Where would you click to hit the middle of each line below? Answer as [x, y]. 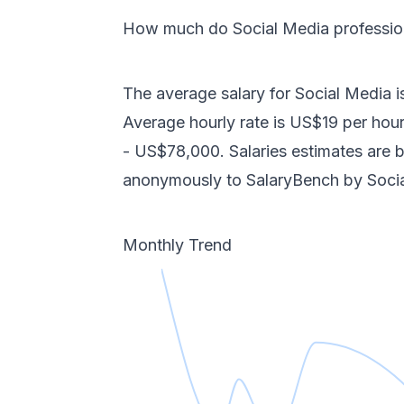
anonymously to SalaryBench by [245, 180]
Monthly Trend [177, 245]
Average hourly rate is [206, 122]
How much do [178, 28]
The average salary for [209, 93]
